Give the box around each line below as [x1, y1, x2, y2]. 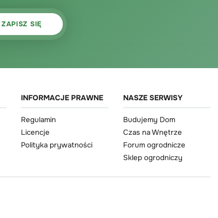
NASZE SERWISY [123, 92, 182, 103]
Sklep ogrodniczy [123, 152, 182, 163]
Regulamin [21, 114, 56, 125]
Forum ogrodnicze [123, 140, 185, 150]
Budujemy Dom [123, 114, 175, 125]
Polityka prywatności [21, 140, 92, 150]
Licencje [21, 127, 50, 137]
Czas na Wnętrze [123, 127, 182, 137]
